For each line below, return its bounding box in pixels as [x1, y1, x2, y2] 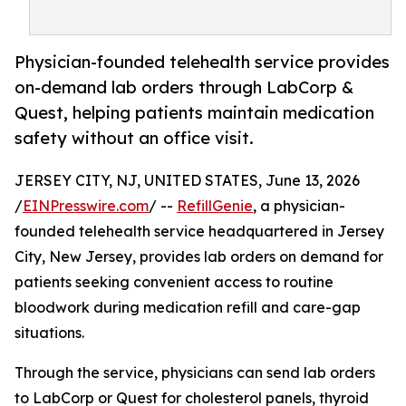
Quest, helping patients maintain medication [14, 102, 374, 123]
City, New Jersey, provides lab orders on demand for [14, 247, 383, 266]
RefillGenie [177, 197, 253, 216]
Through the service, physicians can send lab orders [14, 363, 375, 382]
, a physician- [253, 197, 345, 216]
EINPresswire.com [23, 197, 149, 216]
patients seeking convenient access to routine [14, 273, 333, 292]
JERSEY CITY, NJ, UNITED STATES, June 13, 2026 [14, 171, 360, 190]
